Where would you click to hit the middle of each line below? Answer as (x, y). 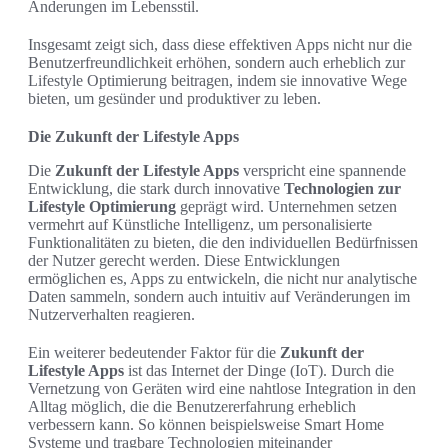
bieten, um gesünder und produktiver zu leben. (174, 98)
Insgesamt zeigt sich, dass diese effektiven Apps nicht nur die (220, 44)
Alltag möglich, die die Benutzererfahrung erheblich (192, 406)
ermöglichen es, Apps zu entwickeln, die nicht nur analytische (222, 278)
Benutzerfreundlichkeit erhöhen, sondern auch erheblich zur (216, 62)
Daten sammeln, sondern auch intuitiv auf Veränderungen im (219, 296)
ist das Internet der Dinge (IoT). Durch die (259, 370)
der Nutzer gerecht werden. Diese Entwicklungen (184, 260)
